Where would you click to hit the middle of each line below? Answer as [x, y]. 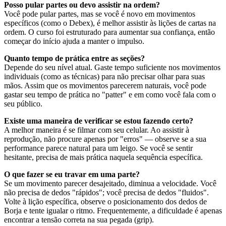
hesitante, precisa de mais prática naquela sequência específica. [103, 157]
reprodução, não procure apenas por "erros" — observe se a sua [105, 139]
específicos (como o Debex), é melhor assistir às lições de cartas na [110, 23]
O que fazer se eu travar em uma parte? [72, 175]
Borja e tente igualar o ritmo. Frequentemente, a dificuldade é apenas [113, 211]
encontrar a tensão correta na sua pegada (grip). [79, 220]
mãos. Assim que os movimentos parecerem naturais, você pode [105, 86]
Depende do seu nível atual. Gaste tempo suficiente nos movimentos [112, 68]
